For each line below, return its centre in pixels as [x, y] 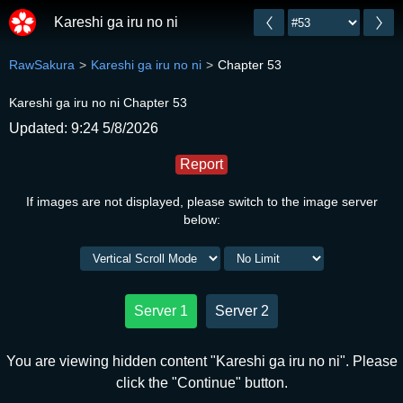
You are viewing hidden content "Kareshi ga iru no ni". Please [201, 361]
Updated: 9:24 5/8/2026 [84, 128]
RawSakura [42, 65]
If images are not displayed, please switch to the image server [201, 201]
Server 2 [242, 311]
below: [201, 219]
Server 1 [161, 311]
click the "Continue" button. [201, 383]
